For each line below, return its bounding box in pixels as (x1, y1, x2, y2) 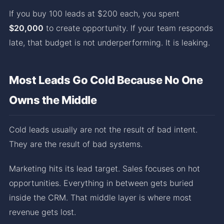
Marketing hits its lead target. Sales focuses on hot (9, 163, 200, 173)
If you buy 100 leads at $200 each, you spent (9, 8, 179, 18)
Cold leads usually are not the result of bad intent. (9, 124, 197, 134)
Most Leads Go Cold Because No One (9, 73, 203, 86)
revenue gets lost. (9, 206, 76, 217)
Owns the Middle (9, 93, 97, 106)
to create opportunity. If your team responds (43, 22, 213, 33)
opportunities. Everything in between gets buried (9, 177, 193, 188)
